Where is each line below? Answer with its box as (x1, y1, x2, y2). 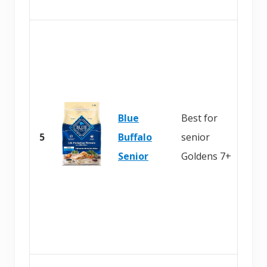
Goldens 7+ (181, 149, 231, 163)
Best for (181, 111, 218, 125)
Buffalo (118, 130, 152, 144)
